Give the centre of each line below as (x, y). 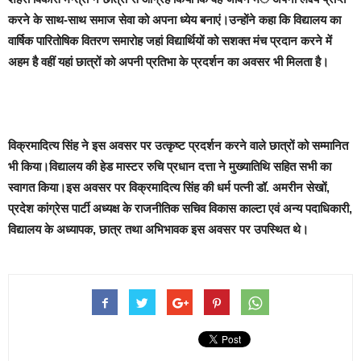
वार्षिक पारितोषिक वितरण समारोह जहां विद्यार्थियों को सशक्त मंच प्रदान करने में (170, 41)
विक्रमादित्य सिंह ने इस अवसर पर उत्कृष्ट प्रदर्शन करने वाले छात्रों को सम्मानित (178, 146)
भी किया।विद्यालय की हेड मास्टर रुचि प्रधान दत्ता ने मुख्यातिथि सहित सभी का (170, 167)
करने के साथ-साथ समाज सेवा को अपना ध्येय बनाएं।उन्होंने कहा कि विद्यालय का (174, 20)
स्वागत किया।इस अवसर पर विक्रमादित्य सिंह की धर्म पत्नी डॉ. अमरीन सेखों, (169, 188)
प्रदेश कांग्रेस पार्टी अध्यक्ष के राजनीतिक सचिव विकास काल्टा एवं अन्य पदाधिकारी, (180, 209)
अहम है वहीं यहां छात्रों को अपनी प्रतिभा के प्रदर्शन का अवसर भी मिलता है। (168, 62)
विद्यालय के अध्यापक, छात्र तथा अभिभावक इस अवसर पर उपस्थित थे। (158, 230)
